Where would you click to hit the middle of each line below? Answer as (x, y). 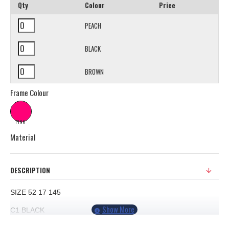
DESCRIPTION (30, 170)
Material (23, 137)
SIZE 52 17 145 (36, 192)
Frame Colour (29, 93)
